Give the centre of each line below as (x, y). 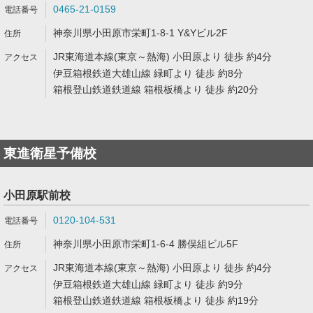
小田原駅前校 (37, 195)
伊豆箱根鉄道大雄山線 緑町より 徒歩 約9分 (148, 284)
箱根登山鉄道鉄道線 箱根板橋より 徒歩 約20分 (156, 89)
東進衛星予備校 (50, 153)
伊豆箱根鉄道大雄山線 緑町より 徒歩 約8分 (148, 73)
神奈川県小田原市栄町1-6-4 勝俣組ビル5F (146, 244)
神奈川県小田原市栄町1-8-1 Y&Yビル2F (140, 33)
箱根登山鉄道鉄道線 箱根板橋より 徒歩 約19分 (156, 300)
